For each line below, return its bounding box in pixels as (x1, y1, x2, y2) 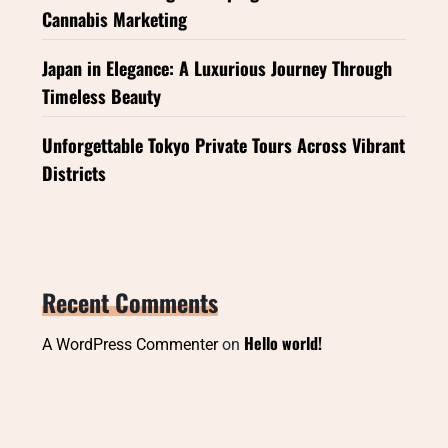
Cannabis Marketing (42, 6, 187, 32)
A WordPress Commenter (42, 335, 218, 354)
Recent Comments (42, 284, 218, 320)
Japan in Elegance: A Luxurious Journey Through (42, 55, 392, 81)
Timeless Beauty (42, 83, 161, 109)
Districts (42, 160, 106, 186)
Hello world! (244, 331, 322, 355)
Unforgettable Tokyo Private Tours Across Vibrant (42, 132, 405, 158)
